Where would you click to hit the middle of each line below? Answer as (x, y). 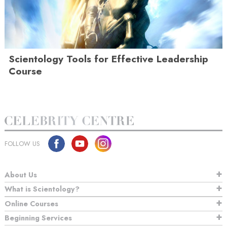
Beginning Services (38, 218)
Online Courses (31, 204)
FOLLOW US (22, 144)
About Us (21, 175)
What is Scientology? (42, 189)
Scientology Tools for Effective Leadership (108, 59)
